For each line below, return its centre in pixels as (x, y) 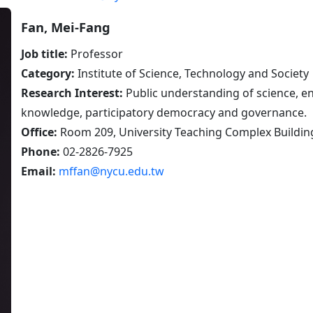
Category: (48, 74)
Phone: (42, 152)
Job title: (44, 54)
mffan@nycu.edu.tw (111, 172)
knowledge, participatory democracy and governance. (164, 113)
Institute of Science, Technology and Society (192, 74)
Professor (95, 54)
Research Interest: (73, 93)
